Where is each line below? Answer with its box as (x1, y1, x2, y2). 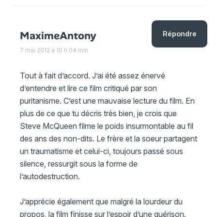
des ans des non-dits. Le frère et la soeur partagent (19, 134, 197, 144)
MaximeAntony (19, 29, 96, 43)
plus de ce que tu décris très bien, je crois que (19, 108, 177, 119)
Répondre (162, 29, 197, 38)
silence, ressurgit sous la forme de (19, 159, 138, 169)
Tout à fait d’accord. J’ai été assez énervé (19, 71, 165, 81)
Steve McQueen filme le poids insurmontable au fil (19, 121, 193, 131)
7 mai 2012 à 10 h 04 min (19, 46, 88, 54)
